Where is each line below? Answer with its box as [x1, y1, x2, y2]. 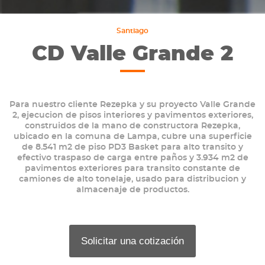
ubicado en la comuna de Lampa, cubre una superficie [13, 132, 252, 141]
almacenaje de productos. [76, 185, 189, 194]
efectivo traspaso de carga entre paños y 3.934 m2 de [17, 153, 248, 162]
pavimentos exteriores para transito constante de [25, 164, 240, 173]
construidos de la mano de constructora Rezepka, [25, 121, 240, 130]
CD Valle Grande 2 [32, 43, 233, 64]
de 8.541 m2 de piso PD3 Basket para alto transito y [22, 143, 243, 151]
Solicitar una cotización [81, 235, 184, 247]
